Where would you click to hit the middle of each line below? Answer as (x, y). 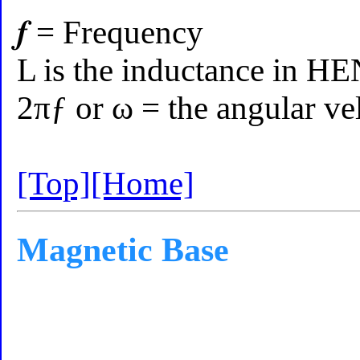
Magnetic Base (123, 250)
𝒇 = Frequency (110, 33)
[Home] (143, 184)
